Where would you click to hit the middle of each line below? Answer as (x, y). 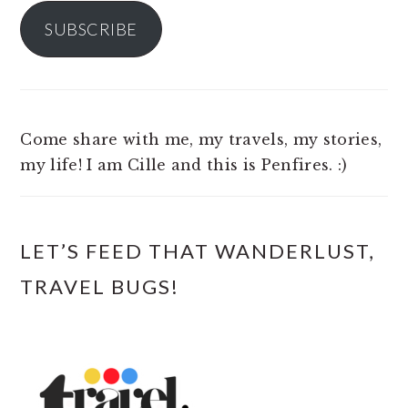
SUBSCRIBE (91, 30)
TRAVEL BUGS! (100, 287)
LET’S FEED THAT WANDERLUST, (198, 251)
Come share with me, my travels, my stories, (201, 140)
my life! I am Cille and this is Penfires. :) (184, 165)
